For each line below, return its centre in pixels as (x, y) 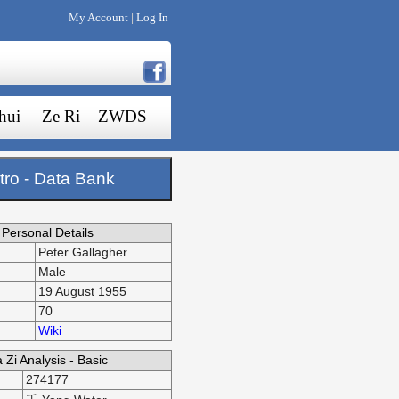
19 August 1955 (83, 292)
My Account (99, 17)
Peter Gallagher (83, 252)
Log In (153, 17)
